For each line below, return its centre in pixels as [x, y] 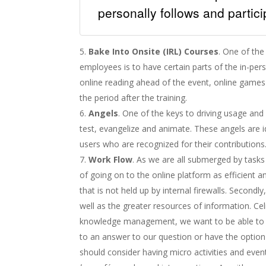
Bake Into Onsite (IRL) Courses [154, 51]
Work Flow [111, 159]
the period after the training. [134, 97]
